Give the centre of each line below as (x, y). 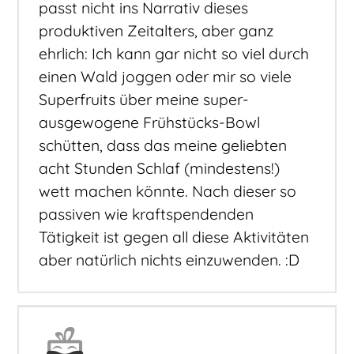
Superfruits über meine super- (144, 99)
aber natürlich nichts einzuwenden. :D (169, 260)
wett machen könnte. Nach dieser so (168, 191)
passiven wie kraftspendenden (147, 214)
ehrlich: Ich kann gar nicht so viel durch (174, 53)
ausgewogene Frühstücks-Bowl (150, 122)
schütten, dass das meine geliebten (163, 145)
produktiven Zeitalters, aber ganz (156, 30)
